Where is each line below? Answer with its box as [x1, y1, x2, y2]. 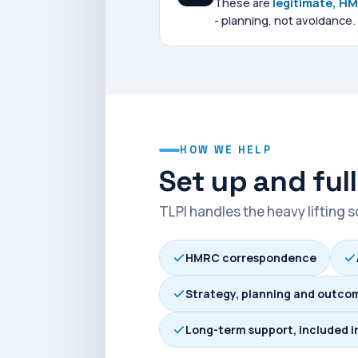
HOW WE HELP [180, 143, 272, 157]
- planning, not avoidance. [214, 13, 356, 29]
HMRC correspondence [185, 250, 317, 266]
